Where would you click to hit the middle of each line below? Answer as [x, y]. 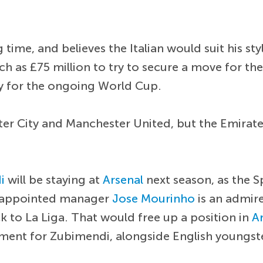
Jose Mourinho [154, 198]
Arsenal [123, 179]
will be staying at [54, 179]
